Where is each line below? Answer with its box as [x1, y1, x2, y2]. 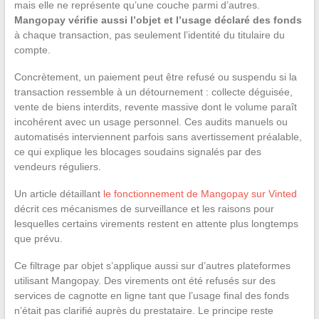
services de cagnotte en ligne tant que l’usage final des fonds [14, 289, 289, 301]
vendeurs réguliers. [14, 160, 101, 172]
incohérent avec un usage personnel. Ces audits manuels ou [14, 115, 288, 127]
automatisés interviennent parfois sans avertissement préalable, [14, 130, 302, 142]
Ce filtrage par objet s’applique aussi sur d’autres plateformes [14, 259, 291, 271]
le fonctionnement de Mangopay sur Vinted [103, 187, 297, 199]
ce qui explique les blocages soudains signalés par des [14, 145, 261, 157]
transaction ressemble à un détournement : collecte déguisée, [14, 85, 293, 98]
